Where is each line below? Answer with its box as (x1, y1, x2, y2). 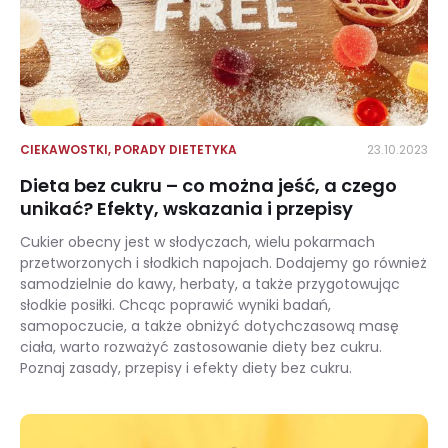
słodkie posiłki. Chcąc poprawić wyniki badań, (20, 295, 331, 315)
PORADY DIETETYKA (114, 141, 237, 158)
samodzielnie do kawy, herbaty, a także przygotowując (20, 274, 400, 294)
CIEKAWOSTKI (20, 141, 108, 158)
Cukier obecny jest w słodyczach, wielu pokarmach (20, 232, 375, 252)
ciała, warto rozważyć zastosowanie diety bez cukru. (20, 337, 382, 357)
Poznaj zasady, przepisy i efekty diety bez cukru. (20, 358, 352, 378)
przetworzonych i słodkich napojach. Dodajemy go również (20, 253, 427, 273)
